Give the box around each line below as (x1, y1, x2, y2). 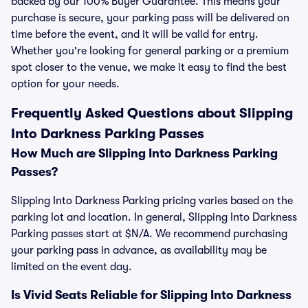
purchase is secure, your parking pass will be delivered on (11, 12, 289, 24)
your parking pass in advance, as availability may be (11, 244, 267, 256)
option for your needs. (11, 78, 120, 90)
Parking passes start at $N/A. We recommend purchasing (11, 228, 287, 240)
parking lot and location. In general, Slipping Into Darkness (11, 211, 297, 223)
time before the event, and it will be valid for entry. (11, 28, 258, 41)
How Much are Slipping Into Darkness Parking (11, 146, 278, 160)
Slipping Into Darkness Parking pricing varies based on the (11, 195, 293, 207)
